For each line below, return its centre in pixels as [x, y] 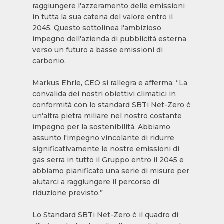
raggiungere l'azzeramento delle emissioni [108, 6]
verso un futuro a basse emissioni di [97, 50]
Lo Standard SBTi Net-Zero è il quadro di [105, 215]
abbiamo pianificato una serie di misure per [111, 171]
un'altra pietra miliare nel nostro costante [107, 116]
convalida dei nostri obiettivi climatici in [104, 94]
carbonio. [49, 61]
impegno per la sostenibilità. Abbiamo [101, 127]
